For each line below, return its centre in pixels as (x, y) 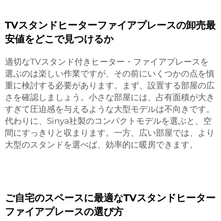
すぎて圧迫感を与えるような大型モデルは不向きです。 (110, 109)
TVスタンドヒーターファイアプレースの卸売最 (110, 25)
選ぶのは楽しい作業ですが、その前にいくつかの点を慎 (110, 74)
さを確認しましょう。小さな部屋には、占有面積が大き (110, 97)
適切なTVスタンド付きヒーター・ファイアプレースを (107, 62)
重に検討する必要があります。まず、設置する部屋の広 (110, 85)
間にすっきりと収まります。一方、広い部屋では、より (110, 133)
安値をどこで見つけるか (59, 39)
